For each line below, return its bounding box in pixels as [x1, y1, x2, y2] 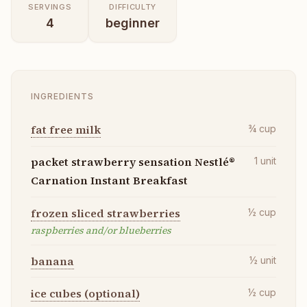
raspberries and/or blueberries [31, 223, 171, 237]
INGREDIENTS [31, 90, 94, 101]
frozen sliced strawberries [31, 205, 180, 221]
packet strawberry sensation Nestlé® [31, 154, 235, 170]
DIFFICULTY [109, 1, 157, 12]
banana [31, 253, 74, 269]
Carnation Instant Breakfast [31, 173, 188, 188]
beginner [106, 15, 160, 30]
